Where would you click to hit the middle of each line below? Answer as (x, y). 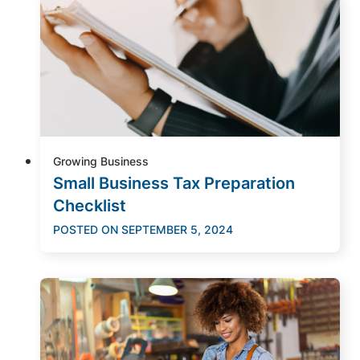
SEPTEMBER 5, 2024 (177, 229)
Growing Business (101, 161)
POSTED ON (86, 229)
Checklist (90, 205)
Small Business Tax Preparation (174, 183)
